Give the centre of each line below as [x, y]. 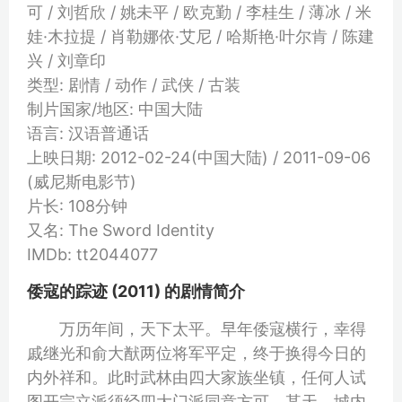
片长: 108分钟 [77, 205]
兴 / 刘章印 [66, 60]
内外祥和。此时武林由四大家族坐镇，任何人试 [197, 377]
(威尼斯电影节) [82, 181]
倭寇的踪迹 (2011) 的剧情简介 [136, 291]
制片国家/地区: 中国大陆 [115, 109]
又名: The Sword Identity [121, 230]
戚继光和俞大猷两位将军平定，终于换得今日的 [197, 353]
